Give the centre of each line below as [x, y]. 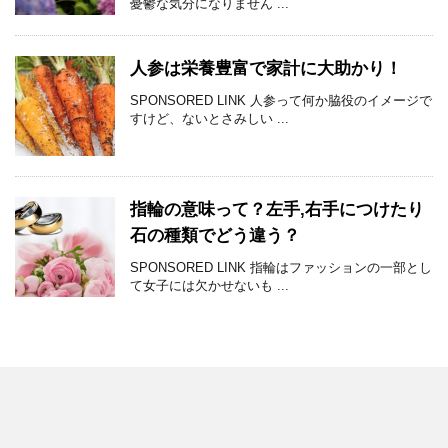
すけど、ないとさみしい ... [209, 119]
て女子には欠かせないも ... [209, 286]
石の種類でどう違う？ [215, 236]
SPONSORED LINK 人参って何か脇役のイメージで [281, 101]
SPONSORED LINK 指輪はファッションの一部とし [281, 268]
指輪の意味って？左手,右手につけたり [277, 210]
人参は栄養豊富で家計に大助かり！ [266, 69]
